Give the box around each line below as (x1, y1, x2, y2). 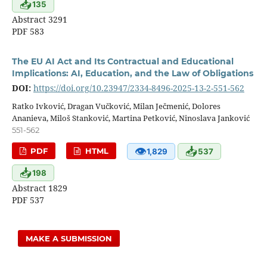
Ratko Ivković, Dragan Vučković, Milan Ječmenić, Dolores (11, 101, 221, 112)
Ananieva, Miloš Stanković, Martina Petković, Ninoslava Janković (11, 113, 250, 124)
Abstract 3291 (11, 14, 67, 26)
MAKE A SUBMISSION (26, 233, 113, 243)
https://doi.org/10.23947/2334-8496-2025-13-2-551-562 (33, 82, 244, 94)
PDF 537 (11, 194, 44, 206)
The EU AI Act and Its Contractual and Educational (11, 56, 234, 67)
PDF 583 (11, 26, 44, 38)
